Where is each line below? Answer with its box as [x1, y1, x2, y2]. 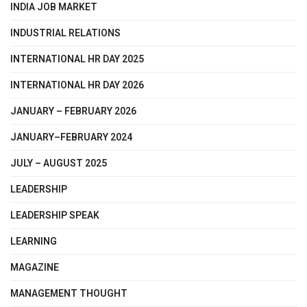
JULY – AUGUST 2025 [10, 156, 107, 171]
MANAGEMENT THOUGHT [10, 286, 127, 301]
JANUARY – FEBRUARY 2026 [10, 103, 136, 119]
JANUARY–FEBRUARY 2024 [10, 130, 132, 145]
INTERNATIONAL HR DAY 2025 [10, 51, 144, 66]
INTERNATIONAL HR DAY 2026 [10, 77, 144, 93]
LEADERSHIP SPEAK [10, 208, 99, 223]
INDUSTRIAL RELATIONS [10, 25, 121, 40]
